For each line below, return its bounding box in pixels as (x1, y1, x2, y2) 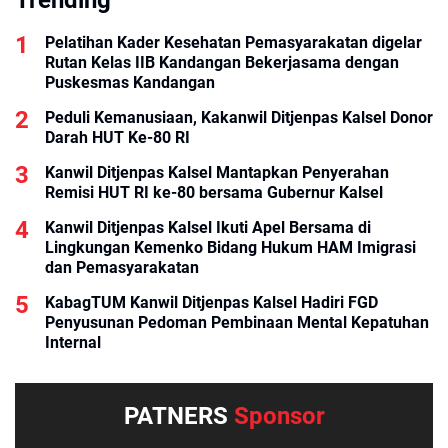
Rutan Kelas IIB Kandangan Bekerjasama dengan (45, 52, 399, 72)
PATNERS (123, 401, 234, 430)
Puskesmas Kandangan (45, 72, 215, 92)
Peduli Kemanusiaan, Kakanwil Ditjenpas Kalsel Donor (45, 107, 433, 127)
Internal (45, 332, 101, 352)
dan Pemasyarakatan (45, 257, 199, 277)
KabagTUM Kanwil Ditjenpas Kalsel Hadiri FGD (45, 292, 378, 312)
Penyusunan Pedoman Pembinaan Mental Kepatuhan (45, 312, 429, 332)
